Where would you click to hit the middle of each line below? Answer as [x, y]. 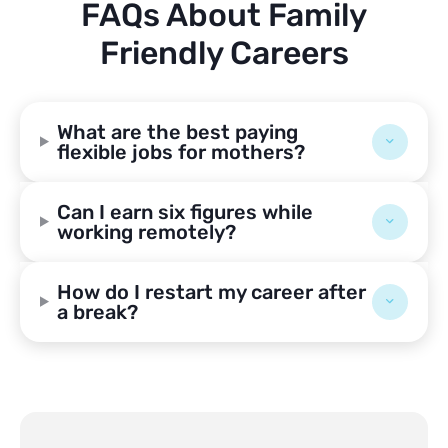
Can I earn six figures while [184, 211]
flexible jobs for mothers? [180, 151]
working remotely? [146, 231]
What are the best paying [177, 131]
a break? [97, 311]
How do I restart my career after [211, 291]
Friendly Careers [224, 52]
